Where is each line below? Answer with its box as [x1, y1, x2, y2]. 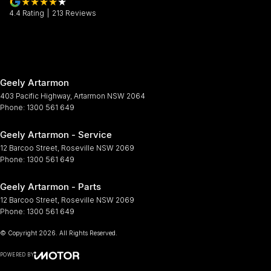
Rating [21, 8, 44, 18]
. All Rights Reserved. [56, 229, 117, 237]
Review [64, 8, 92, 18]
